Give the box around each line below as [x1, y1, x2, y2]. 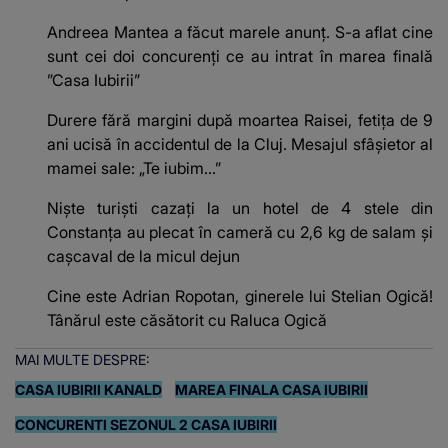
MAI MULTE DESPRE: [15, 351, 150, 369]
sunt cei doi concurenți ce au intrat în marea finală [47, 46, 433, 67]
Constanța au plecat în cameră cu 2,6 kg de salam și [47, 222, 433, 243]
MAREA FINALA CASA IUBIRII [175, 381, 368, 399]
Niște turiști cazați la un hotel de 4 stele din [47, 198, 433, 219]
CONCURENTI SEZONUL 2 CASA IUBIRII [15, 416, 277, 434]
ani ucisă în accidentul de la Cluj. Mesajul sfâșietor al [47, 134, 433, 155]
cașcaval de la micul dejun [47, 246, 240, 267]
